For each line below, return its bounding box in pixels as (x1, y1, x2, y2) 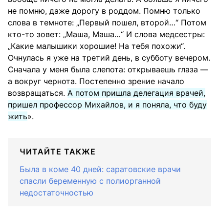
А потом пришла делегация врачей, (67, 88, 205, 98)
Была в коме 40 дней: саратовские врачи (20, 164, 181, 174)
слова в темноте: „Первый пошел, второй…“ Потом (8, 17, 206, 27)
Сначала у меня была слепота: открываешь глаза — (8, 64, 208, 74)
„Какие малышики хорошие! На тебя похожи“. (8, 41, 185, 51)
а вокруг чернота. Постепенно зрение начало (8, 76, 184, 86)
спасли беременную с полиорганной (20, 175, 161, 186)
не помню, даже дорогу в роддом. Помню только (8, 5, 200, 16)
